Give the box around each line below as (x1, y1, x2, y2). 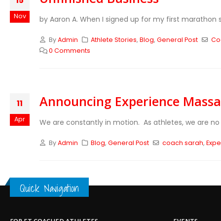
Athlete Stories (91, 36, 137, 44)
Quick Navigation (20, 180, 79, 196)
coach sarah (162, 139, 203, 147)
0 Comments (48, 46, 90, 55)
